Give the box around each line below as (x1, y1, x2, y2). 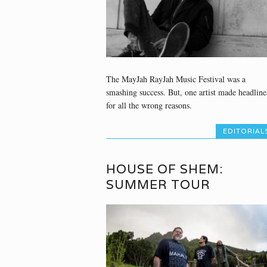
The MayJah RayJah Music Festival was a (105, 73, 246, 85)
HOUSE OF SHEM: (105, 160, 223, 177)
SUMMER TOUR (105, 176, 210, 193)
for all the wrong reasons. (105, 99, 192, 111)
